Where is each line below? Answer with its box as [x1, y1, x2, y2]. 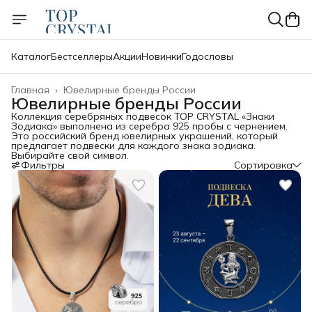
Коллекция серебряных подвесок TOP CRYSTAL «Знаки [11, 110, 274, 123]
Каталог [11, 50, 51, 63]
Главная [11, 84, 49, 96]
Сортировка [234, 159, 292, 171]
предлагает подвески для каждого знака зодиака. [11, 139, 256, 152]
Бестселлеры [51, 50, 113, 63]
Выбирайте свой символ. [11, 149, 129, 162]
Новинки [141, 50, 182, 63]
